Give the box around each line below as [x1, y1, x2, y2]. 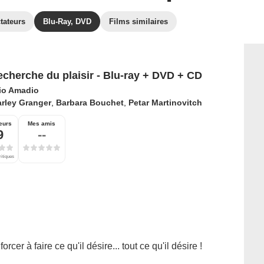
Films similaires [109, 17, 168, 26]
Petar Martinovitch [128, 98, 202, 107]
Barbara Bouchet [55, 98, 124, 107]
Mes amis [28, 120, 55, 127]
